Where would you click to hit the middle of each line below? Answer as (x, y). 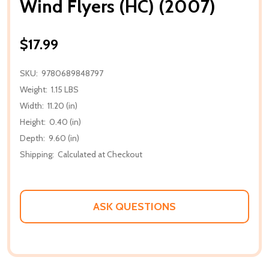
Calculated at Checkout (100, 154)
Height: (33, 122)
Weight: (34, 89)
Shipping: (37, 154)
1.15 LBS (65, 89)
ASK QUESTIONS (134, 206)
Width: (32, 105)
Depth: (32, 138)
